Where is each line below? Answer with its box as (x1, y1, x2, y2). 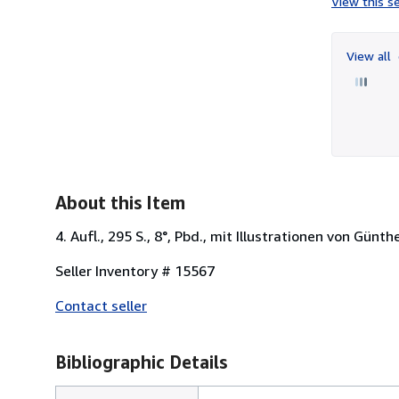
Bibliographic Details (55, 351, 227, 372)
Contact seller (55, 296, 147, 314)
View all (346, 47, 395, 63)
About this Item (55, 191, 185, 213)
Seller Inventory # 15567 (55, 261, 215, 280)
